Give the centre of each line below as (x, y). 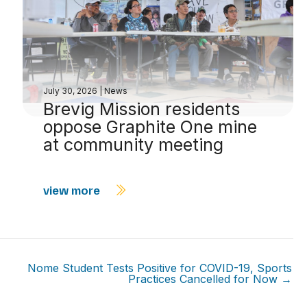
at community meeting (134, 145)
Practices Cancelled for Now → (210, 279)
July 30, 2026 (72, 91)
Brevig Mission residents (142, 109)
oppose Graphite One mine (150, 127)
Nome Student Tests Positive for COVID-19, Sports (160, 268)
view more (73, 190)
